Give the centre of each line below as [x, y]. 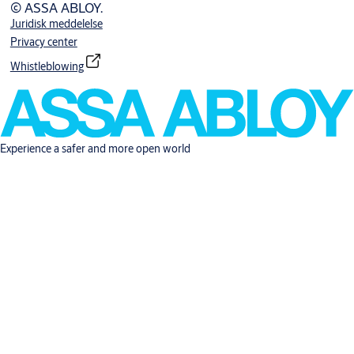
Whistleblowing [47, 67]
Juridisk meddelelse [56, 24]
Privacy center [43, 42]
